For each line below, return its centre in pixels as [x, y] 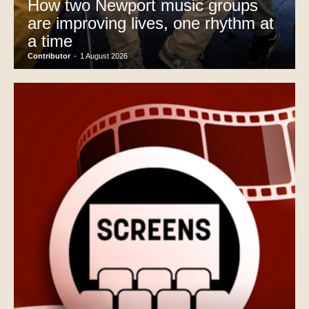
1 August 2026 [104, 56]
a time [50, 41]
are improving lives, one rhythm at [151, 23]
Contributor [49, 56]
